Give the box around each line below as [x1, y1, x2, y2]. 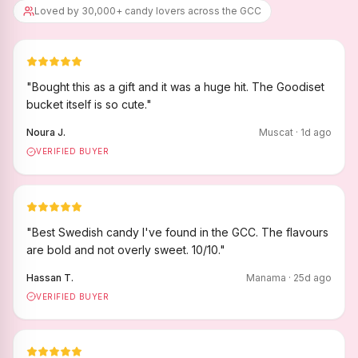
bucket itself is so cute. [26, 97, 146, 111]
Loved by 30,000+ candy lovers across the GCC [34, 5, 261, 17]
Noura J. [26, 126, 66, 138]
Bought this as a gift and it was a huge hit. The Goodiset [32, 80, 324, 93]
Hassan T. [26, 271, 74, 284]
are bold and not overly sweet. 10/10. [26, 242, 220, 257]
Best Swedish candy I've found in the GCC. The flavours [32, 225, 328, 239]
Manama [246, 271, 286, 284]
